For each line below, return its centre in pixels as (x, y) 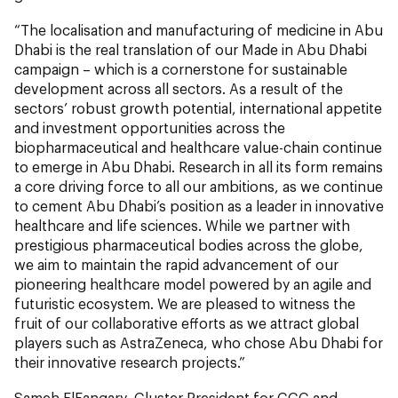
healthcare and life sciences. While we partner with (182, 226)
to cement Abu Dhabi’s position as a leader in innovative (199, 206)
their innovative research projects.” (130, 362)
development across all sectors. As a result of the (179, 89)
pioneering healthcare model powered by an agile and (193, 284)
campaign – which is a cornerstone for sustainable (181, 69)
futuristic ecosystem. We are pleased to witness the (185, 304)
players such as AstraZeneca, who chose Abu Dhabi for (199, 343)
